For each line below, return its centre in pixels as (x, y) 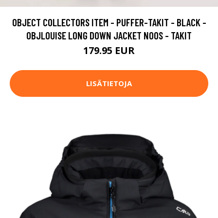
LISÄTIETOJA (109, 83)
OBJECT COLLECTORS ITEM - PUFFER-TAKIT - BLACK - (109, 22)
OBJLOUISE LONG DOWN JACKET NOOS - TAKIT (109, 35)
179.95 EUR (109, 50)
